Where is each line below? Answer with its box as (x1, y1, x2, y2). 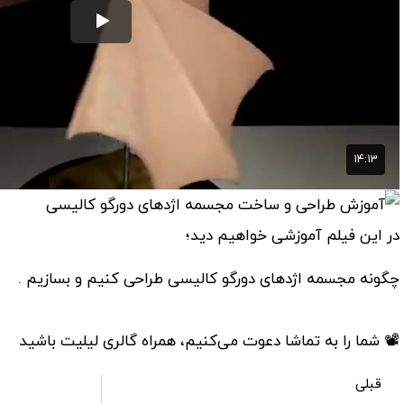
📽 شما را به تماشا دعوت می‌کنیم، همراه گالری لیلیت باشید (19, 330, 399, 353)
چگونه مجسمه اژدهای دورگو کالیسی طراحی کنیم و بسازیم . (18, 269, 399, 291)
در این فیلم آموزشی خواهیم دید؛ (186, 225, 399, 247)
